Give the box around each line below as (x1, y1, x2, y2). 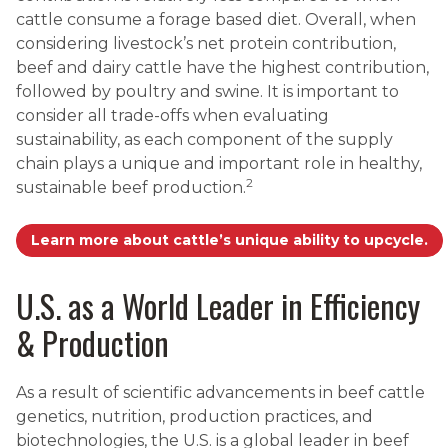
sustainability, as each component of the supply (16, 129, 393, 149)
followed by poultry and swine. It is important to (16, 81, 399, 101)
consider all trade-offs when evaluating (16, 105, 329, 125)
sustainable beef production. (16, 177, 246, 197)
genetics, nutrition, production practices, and (16, 407, 373, 427)
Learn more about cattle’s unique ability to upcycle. (31, 231, 428, 250)
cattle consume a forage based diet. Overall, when (16, 9, 416, 29)
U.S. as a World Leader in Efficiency (16, 282, 420, 330)
